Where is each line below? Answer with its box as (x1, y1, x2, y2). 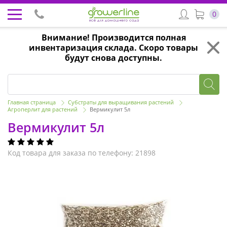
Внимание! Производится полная (41, 31, 186, 43)
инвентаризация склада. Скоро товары (29, 42, 198, 53)
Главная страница (8, 98, 56, 106)
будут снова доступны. (65, 52, 162, 63)
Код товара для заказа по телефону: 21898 (8, 148, 156, 158)
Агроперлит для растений (8, 105, 78, 113)
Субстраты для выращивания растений (68, 98, 175, 106)
